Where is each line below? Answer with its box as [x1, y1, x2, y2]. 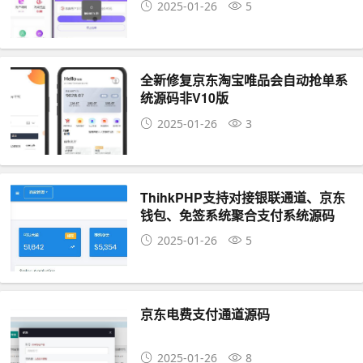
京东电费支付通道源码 [140, 305, 271, 324]
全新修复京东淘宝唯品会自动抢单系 [140, 70, 348, 90]
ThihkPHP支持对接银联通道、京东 [140, 187, 346, 207]
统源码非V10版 [140, 88, 229, 108]
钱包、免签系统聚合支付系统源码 [140, 205, 335, 224]
